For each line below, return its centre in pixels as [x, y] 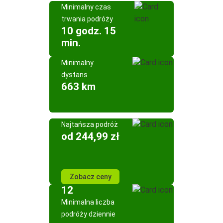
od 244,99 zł [90, 136]
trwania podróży [87, 19]
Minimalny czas [86, 7]
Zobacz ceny [90, 177]
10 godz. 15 [89, 31]
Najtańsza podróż [90, 124]
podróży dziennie [88, 214]
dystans [74, 75]
